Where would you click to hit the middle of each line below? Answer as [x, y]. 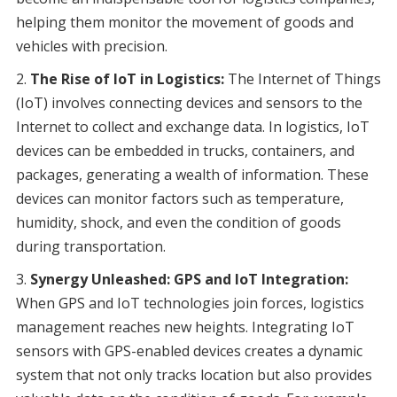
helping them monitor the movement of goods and [184, 23]
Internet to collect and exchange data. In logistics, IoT [192, 127]
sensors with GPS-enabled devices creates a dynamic [189, 351]
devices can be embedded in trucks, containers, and [185, 151]
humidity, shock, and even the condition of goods [178, 223]
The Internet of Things [302, 79]
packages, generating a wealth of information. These [192, 175]
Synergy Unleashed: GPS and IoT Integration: [189, 280]
